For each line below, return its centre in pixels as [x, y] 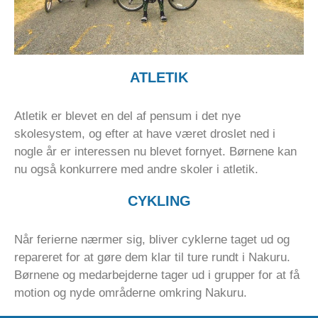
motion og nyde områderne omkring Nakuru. [131, 293]
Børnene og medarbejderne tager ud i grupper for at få [157, 275]
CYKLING [159, 201]
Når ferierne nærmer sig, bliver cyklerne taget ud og [152, 240]
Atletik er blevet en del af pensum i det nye [127, 116]
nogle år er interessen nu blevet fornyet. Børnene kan [155, 152]
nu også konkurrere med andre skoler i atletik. [136, 170]
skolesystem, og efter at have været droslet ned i [145, 134]
